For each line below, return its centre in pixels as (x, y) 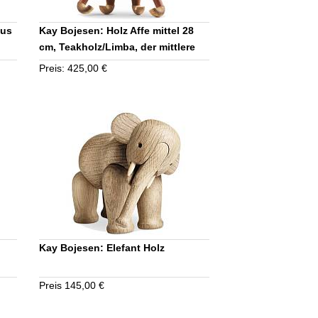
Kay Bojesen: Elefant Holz (102, 247)
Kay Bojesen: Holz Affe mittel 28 (117, 30)
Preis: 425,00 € (73, 68)
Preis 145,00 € (72, 285)
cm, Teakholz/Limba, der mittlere (117, 46)
